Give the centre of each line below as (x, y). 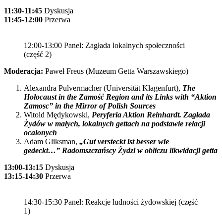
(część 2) (38, 54)
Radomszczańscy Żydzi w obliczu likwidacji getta (140, 150)
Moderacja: (25, 71)
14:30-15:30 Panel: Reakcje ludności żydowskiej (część (111, 202)
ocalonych (40, 133)
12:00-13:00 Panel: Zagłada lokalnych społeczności (104, 45)
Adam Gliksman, (52, 141)
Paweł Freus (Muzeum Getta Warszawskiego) (117, 71)
